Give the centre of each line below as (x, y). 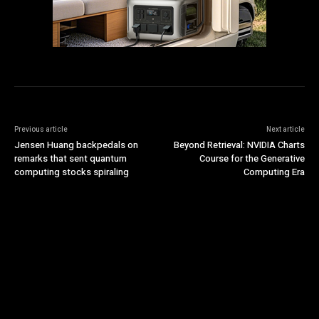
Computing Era (274, 172)
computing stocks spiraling (72, 172)
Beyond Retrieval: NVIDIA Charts (239, 145)
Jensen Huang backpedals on (76, 145)
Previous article (41, 130)
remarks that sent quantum (70, 159)
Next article (285, 130)
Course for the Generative (252, 159)
